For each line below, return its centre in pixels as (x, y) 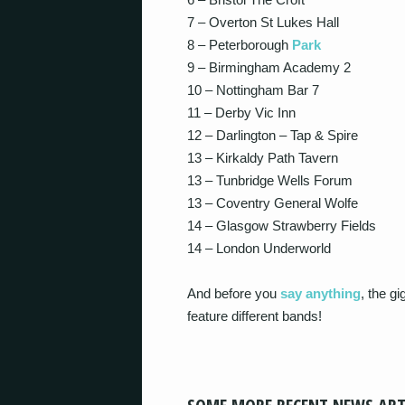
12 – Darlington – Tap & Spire (273, 135)
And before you (234, 293)
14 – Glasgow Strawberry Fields (282, 225)
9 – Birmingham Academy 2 (269, 67)
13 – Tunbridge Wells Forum (270, 180)
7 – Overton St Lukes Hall (263, 22)
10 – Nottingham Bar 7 (253, 89)
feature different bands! (254, 316)
